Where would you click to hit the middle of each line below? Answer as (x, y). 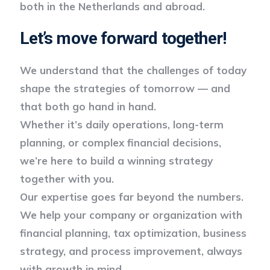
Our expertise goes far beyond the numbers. (131, 196)
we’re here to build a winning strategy (116, 160)
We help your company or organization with (131, 215)
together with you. (67, 178)
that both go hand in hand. (88, 106)
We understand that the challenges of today (133, 70)
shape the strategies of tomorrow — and (125, 88)
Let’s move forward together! (123, 38)
